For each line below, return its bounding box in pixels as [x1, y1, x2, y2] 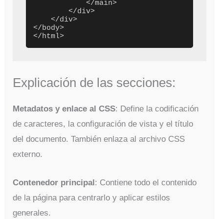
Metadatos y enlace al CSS [13, 104, 116, 113]
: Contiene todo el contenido [95, 178, 197, 188]
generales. [13, 208, 51, 218]
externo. [13, 149, 43, 159]
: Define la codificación [115, 104, 199, 113]
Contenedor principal [13, 178, 95, 188]
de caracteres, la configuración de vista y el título [13, 119, 194, 129]
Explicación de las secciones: [13, 75, 176, 89]
